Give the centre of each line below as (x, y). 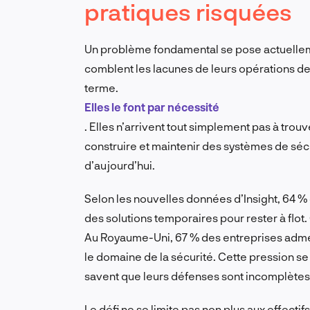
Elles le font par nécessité (152, 107)
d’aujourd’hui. (120, 165)
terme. (101, 88)
